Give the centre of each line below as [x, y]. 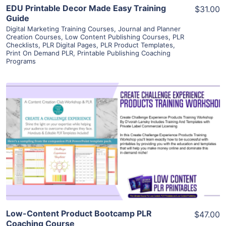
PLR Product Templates [137, 45]
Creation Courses [34, 37]
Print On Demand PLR [40, 53]
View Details [113, 127]
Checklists [22, 45]
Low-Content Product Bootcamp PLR [79, 214]
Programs [21, 61]
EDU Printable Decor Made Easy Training [86, 8]
